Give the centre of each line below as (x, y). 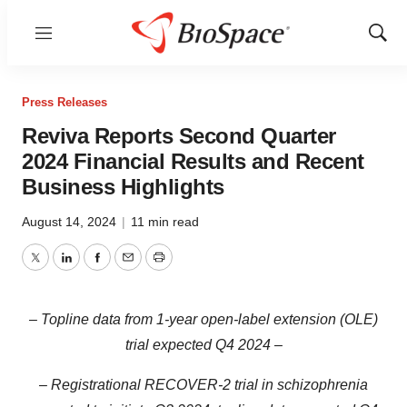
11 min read (165, 222)
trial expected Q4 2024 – (203, 345)
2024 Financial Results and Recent (193, 161)
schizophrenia (323, 385)
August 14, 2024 (71, 222)
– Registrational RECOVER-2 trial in (156, 385)
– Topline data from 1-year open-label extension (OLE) (203, 319)
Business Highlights (123, 187)
